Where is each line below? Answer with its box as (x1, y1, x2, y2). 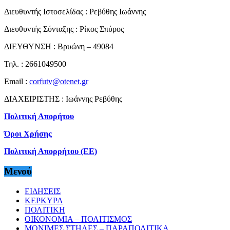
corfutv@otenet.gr (29, 77, 88, 86)
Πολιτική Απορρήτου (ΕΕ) (4, 147, 97, 156)
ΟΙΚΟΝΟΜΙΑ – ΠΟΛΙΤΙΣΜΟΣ (25, 214, 132, 223)
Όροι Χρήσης (4, 129, 52, 139)
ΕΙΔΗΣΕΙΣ (25, 186, 61, 196)
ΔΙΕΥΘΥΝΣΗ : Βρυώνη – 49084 (4, 42, 113, 51)
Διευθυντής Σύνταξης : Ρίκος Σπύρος (4, 25, 124, 34)
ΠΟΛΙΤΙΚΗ (25, 205, 65, 214)
